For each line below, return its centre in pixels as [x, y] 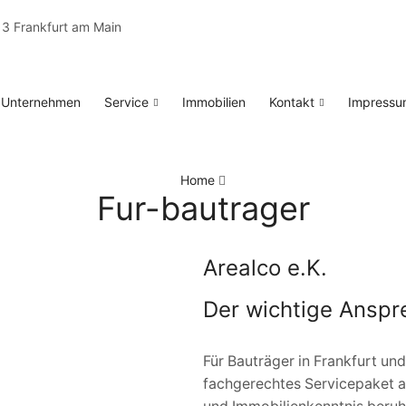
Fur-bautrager [203, 208]
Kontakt [292, 102]
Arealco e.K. [265, 268]
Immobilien [214, 102]
